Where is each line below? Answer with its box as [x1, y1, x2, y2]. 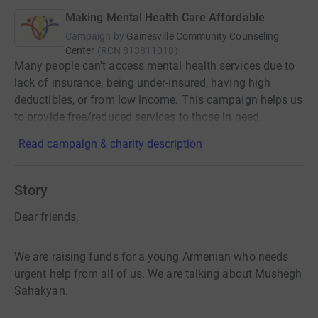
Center [65, 45, 95, 56]
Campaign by [65, 31, 124, 42]
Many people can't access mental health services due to [14, 59, 295, 72]
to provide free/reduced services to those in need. [14, 110, 262, 124]
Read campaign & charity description [18, 137, 202, 150]
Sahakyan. [14, 284, 68, 297]
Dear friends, [14, 210, 79, 224]
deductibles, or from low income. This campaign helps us [14, 93, 303, 106]
